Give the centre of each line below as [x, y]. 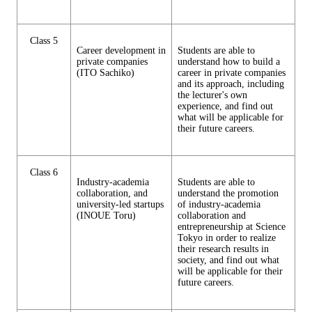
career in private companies [232, 72]
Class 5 [44, 40]
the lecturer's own [212, 95]
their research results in [223, 249]
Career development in [121, 50]
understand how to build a [229, 61]
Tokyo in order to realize [227, 237]
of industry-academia [219, 204]
